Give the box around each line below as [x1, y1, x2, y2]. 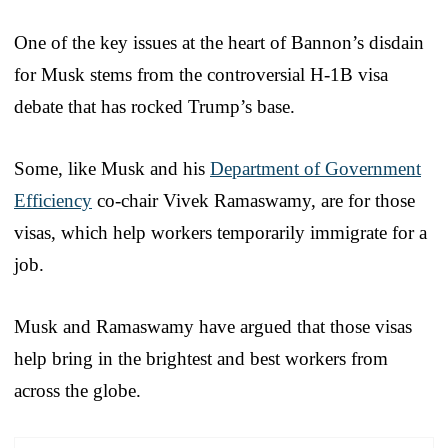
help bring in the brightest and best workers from [14, 347, 388, 369]
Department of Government [210, 157, 421, 179]
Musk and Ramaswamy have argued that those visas [14, 315, 412, 337]
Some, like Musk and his [14, 157, 210, 179]
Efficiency [14, 189, 92, 211]
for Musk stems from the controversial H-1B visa [14, 63, 388, 85]
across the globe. [14, 379, 141, 401]
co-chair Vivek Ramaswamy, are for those [92, 189, 415, 211]
